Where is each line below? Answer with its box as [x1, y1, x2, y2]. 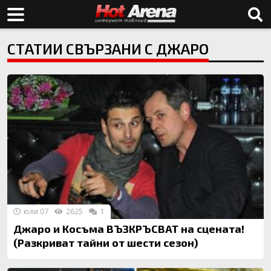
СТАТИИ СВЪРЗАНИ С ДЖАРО [7, 40, 209, 57]
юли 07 [22, 206, 48, 217]
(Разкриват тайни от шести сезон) [13, 235, 198, 249]
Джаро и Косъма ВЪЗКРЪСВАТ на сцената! [13, 221, 244, 235]
